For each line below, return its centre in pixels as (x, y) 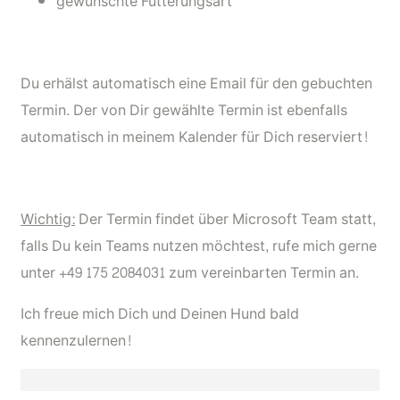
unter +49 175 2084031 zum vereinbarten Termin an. (190, 272)
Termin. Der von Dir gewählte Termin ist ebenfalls (184, 110)
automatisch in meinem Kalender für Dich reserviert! (195, 137)
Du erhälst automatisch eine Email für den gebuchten (196, 83)
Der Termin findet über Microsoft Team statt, (225, 219)
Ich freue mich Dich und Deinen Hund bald (160, 313)
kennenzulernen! (76, 340)
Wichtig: (48, 219)
